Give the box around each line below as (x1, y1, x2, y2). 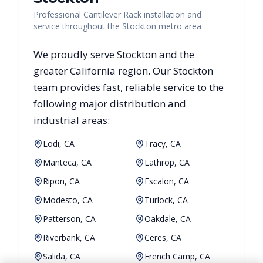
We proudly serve (33, 47, 117, 61)
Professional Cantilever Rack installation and (33, 8, 201, 20)
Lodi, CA (43, 137, 75, 149)
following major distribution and (33, 96, 186, 110)
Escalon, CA (144, 175, 189, 187)
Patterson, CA (43, 213, 96, 224)
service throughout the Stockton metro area (33, 20, 201, 32)
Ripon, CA (43, 175, 80, 187)
